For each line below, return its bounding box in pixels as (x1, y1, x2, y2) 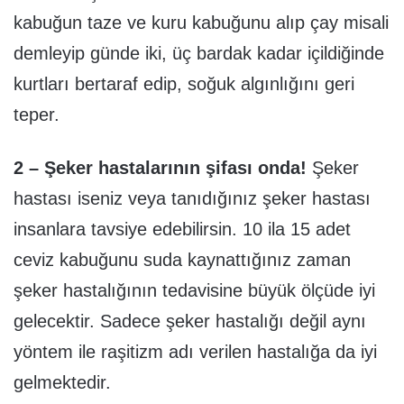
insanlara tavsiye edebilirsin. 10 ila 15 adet (14, 218, 351, 239)
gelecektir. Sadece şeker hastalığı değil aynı (14, 310, 366, 331)
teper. (14, 104, 60, 124)
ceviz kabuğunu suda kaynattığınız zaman (14, 249, 351, 270)
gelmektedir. (14, 372, 111, 392)
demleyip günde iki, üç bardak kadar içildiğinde (14, 42, 384, 63)
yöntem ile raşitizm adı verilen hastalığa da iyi (14, 341, 377, 362)
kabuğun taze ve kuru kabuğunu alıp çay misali (14, 12, 389, 32)
